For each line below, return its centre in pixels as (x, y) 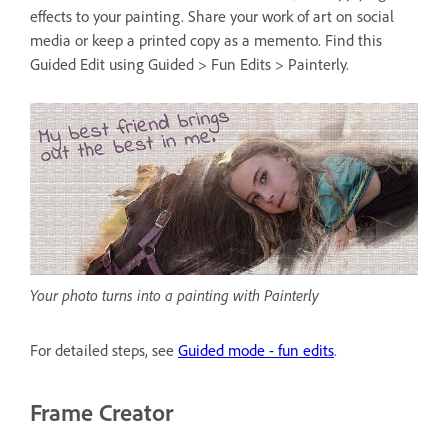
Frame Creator (101, 413)
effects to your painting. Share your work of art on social (212, 16)
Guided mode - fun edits (256, 351)
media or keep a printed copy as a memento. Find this (206, 40)
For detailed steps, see (104, 351)
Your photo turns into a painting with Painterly (174, 295)
